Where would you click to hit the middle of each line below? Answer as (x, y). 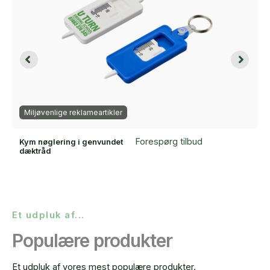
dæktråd (35, 151)
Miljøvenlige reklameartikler (73, 113)
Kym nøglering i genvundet (71, 142)
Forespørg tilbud (169, 142)
